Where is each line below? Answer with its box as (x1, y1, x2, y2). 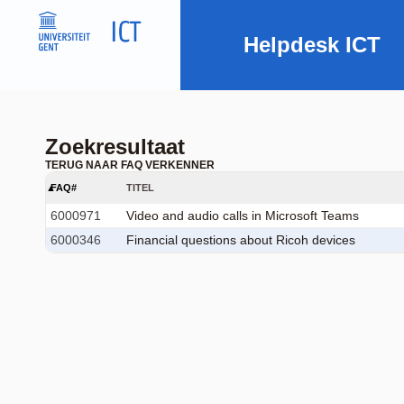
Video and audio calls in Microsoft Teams (126, 208, 359, 223)
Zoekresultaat (45, 134, 185, 159)
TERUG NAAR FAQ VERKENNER (45, 159, 215, 171)
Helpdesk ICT (243, 32, 381, 57)
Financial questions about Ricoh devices (126, 233, 355, 247)
